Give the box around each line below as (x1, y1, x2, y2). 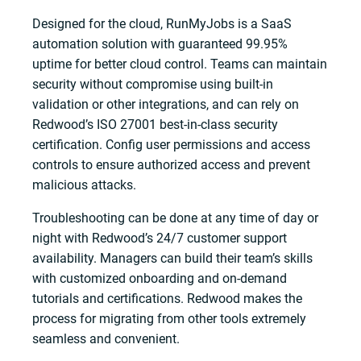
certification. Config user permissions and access (32, 136, 311, 152)
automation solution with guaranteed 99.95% (32, 35, 288, 52)
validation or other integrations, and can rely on (32, 96, 300, 112)
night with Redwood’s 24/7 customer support (32, 230, 288, 246)
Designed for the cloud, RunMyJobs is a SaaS (32, 15, 293, 31)
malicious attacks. (32, 176, 137, 193)
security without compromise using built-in (32, 76, 274, 92)
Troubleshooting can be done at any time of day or (32, 210, 319, 226)
